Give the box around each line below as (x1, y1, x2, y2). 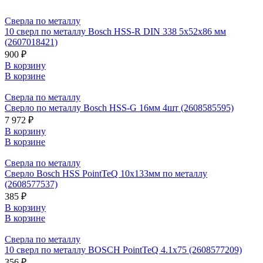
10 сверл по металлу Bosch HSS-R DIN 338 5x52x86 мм (5, 26, 226, 37)
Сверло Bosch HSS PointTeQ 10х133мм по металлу (5, 168, 207, 179)
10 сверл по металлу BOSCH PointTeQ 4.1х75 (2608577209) (5, 245, 242, 255)
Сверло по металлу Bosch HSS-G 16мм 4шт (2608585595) (5, 103, 234, 113)
